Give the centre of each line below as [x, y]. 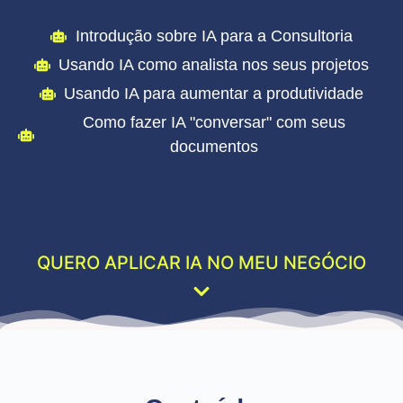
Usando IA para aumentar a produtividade [214, 93]
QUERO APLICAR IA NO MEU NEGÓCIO [201, 262]
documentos [214, 146]
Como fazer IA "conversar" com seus [214, 122]
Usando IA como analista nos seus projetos [214, 64]
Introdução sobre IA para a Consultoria [214, 36]
